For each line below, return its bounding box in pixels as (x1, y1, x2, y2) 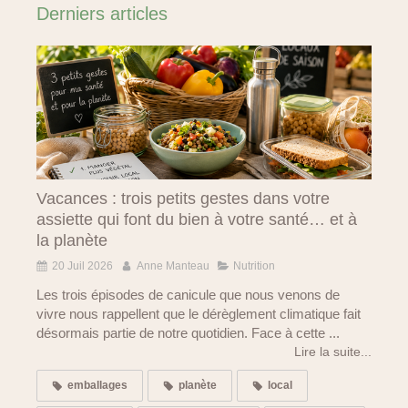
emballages (67, 379, 127, 393)
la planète (36, 231, 107, 250)
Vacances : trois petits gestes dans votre (36, 189, 330, 209)
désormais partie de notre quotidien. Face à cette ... (36, 325, 340, 342)
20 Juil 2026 (52, 260, 113, 273)
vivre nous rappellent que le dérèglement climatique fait (36, 306, 361, 322)
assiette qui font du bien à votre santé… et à (36, 210, 357, 229)
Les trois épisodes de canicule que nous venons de (36, 287, 340, 303)
